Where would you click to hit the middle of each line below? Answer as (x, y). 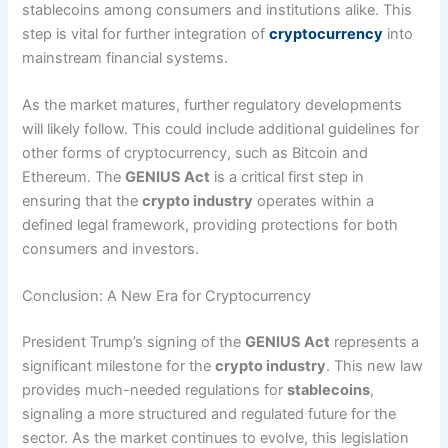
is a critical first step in (287, 176)
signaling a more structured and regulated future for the (209, 414)
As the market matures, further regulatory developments (212, 104)
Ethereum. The (74, 176)
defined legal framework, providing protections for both (210, 224)
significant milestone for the (119, 366)
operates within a (314, 200)
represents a (375, 342)
